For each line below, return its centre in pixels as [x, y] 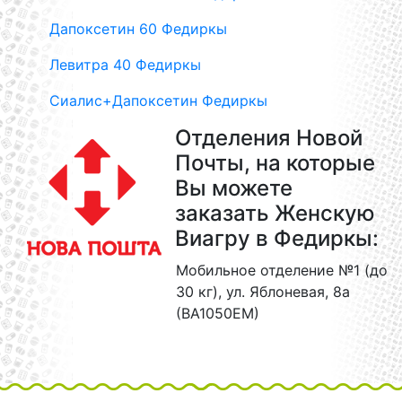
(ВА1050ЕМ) [218, 313]
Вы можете [234, 188]
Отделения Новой [269, 138]
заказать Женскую [275, 213]
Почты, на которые [275, 163]
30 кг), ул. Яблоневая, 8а [263, 292]
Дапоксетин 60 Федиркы [138, 29]
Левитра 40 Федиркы [125, 65]
